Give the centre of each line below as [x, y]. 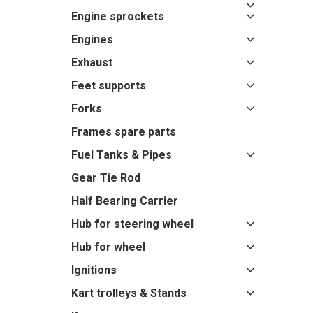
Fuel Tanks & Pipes [122, 155]
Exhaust [92, 63]
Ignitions [94, 270]
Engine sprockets [118, 16]
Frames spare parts [124, 132]
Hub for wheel [108, 247]
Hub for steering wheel [132, 224]
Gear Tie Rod [106, 178]
